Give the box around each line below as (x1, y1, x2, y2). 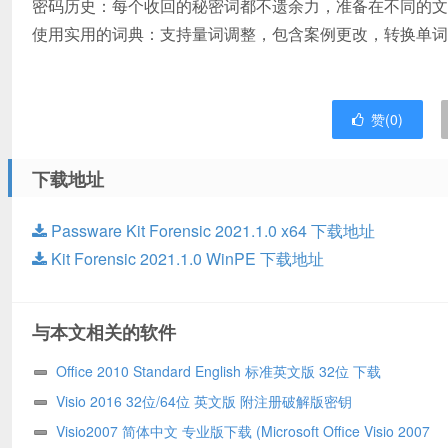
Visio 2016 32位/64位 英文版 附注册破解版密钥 (56, 391, 352, 412)
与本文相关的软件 (32, 319, 176, 346)
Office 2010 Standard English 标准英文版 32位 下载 (56, 361, 381, 382)
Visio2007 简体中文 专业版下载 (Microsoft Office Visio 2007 (56, 421, 430, 442)
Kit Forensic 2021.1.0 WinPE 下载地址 (47, 247, 324, 271)
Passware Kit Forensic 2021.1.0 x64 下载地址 (47, 219, 375, 243)
